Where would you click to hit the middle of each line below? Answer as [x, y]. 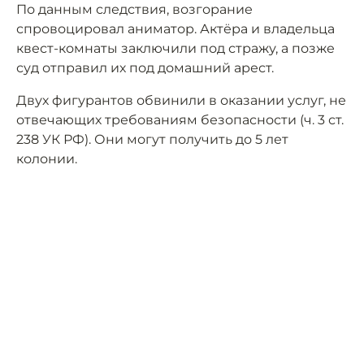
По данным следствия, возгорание [134, 10]
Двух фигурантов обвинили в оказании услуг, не [181, 101]
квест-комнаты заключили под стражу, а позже [175, 49]
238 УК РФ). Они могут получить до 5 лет [152, 140]
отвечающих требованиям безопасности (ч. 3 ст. [180, 120]
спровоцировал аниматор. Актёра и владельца [175, 29]
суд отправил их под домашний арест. [145, 68]
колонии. [47, 159]
